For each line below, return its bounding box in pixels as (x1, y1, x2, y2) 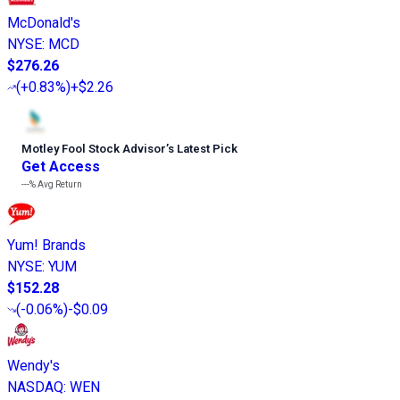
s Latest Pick (168, 141, 237, 155)
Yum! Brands (7, 236, 86, 254)
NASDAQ (7, 378, 63, 396)
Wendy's (7, 356, 60, 374)
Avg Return (36, 179, 82, 189)
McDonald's (7, 13, 80, 31)
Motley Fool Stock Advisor (21, 141, 166, 155)
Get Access (21, 157, 100, 175)
